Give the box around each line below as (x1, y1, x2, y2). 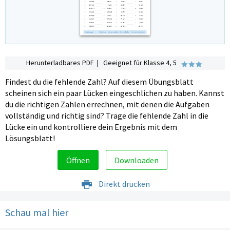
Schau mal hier (5, 206, 68, 219)
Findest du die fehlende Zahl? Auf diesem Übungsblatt (5, 76, 194, 87)
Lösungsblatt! (5, 133, 55, 144)
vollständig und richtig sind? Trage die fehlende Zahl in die (5, 110, 208, 121)
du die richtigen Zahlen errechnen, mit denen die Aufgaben (5, 99, 209, 110)
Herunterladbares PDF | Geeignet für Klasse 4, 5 (26, 57, 178, 67)
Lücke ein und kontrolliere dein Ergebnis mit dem (5, 122, 177, 132)
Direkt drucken (97, 178, 150, 189)
